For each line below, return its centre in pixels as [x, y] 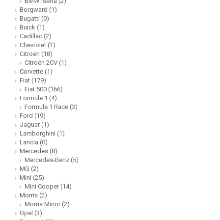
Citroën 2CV [42, 63]
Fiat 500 [36, 89]
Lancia [30, 142]
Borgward [34, 10]
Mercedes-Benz [48, 160]
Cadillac [32, 36]
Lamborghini [38, 134]
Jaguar [30, 125]
